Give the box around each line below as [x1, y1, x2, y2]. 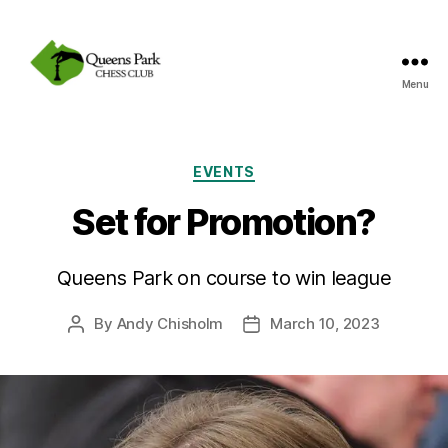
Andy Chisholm [116, 313, 224, 333]
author [75, 336, 122, 356]
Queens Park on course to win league [57, 265, 391, 290]
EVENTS [193, 163, 255, 180]
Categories [223, 157, 312, 178]
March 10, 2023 [270, 313, 380, 333]
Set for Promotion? [72, 199, 376, 244]
